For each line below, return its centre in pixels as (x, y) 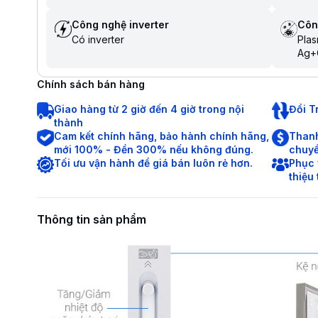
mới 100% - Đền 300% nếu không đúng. (154, 149)
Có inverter (98, 39)
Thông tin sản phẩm (92, 219)
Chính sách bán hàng (91, 84)
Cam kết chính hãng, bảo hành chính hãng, (161, 136)
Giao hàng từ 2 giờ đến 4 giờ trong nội (149, 109)
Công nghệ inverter (120, 24)
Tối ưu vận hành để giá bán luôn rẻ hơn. (153, 163)
